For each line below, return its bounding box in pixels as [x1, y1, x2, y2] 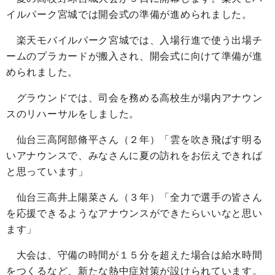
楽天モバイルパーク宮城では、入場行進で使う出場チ [6, 35, 263, 46]
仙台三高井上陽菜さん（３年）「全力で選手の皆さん [6, 192, 263, 203]
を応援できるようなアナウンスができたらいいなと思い [6, 208, 263, 219]
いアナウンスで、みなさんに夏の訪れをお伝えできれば [6, 150, 263, 161]
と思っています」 [6, 166, 88, 177]
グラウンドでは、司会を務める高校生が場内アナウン [6, 93, 263, 104]
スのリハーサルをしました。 [6, 109, 140, 120]
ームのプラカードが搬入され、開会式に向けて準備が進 [6, 51, 263, 62]
